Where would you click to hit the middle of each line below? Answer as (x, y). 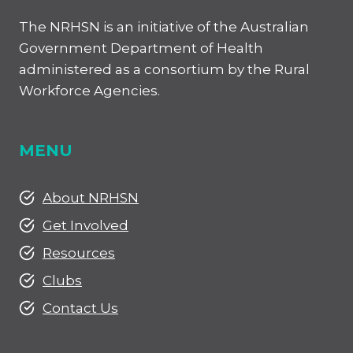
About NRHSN (91, 197)
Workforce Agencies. (89, 90)
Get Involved (85, 225)
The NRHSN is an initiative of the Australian (164, 26)
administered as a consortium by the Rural (164, 69)
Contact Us (80, 308)
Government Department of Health (141, 48)
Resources (79, 253)
